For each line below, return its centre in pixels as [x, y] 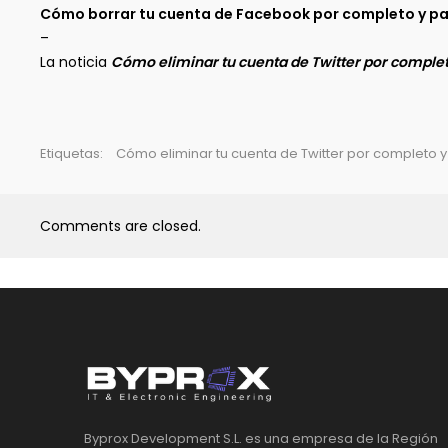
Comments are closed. [120, 226]
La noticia [75, 62]
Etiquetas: [73, 153]
